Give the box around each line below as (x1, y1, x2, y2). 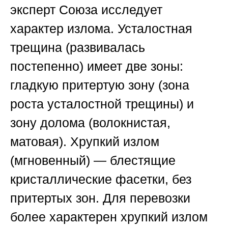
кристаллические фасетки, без (10, 172, 191, 187)
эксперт (10, 3, 59, 17)
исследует (98, 3, 162, 17)
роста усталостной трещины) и (10, 97, 194, 111)
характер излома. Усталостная (10, 21, 192, 36)
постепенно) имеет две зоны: (10, 59, 183, 74)
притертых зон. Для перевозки (10, 191, 190, 206)
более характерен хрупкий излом (10, 210, 208, 224)
